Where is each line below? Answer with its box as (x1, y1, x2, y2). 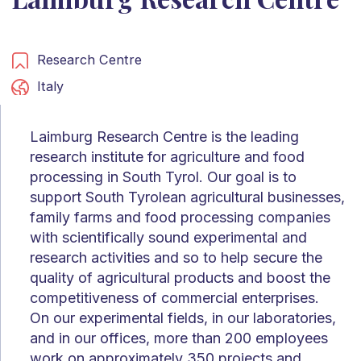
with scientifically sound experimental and (30, 228, 307, 246)
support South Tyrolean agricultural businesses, (30, 188, 345, 205)
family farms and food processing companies (30, 208, 330, 226)
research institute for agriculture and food (30, 147, 305, 165)
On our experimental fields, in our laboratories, (30, 309, 336, 326)
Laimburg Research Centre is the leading (30, 127, 299, 145)
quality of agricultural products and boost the (30, 268, 330, 286)
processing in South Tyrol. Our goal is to (30, 168, 297, 185)
